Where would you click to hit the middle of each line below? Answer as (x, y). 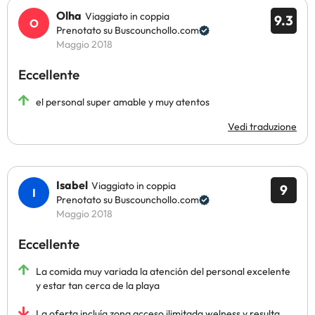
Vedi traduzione (262, 127)
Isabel (72, 185)
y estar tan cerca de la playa (98, 285)
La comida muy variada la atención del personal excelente (163, 271)
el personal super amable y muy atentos (123, 102)
